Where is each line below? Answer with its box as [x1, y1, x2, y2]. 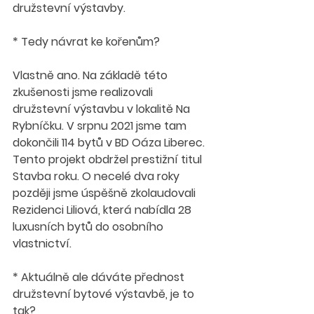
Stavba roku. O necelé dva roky [13, 168, 182, 184]
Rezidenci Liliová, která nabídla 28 [13, 202, 194, 218]
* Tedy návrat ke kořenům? [13, 34, 163, 50]
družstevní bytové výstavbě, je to [13, 286, 197, 302]
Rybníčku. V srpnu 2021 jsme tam [13, 118, 189, 134]
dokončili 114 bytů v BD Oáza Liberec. [13, 135, 207, 151]
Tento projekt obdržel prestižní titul [13, 151, 205, 168]
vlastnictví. [13, 235, 74, 252]
